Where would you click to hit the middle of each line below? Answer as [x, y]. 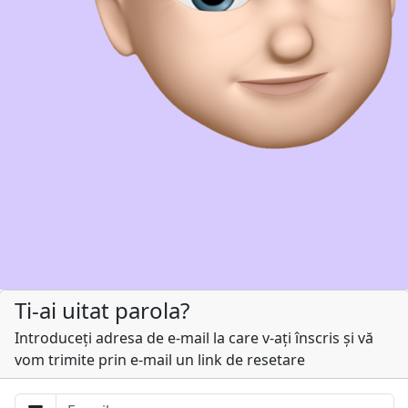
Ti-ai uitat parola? [102, 310]
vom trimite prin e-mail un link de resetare [159, 360]
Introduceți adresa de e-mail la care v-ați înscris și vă [194, 338]
